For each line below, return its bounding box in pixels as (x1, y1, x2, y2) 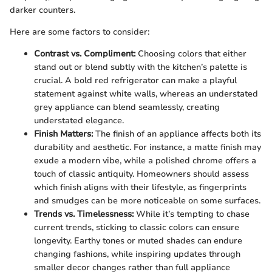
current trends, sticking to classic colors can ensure (34, 221, 239, 233)
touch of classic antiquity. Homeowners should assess (34, 168, 249, 180)
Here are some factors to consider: (10, 25, 149, 38)
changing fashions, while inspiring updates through (34, 248, 240, 260)
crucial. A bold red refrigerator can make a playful (34, 74, 237, 86)
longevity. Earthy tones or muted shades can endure (34, 234, 242, 246)
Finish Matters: (34, 127, 93, 140)
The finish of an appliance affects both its (93, 127, 261, 140)
